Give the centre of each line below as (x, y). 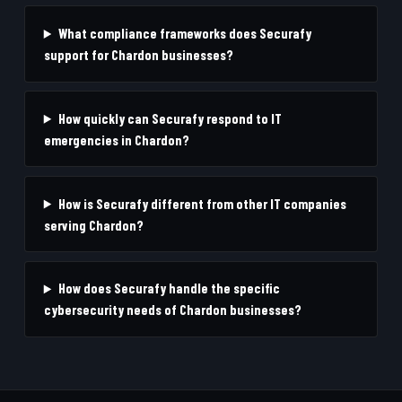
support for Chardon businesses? (138, 55)
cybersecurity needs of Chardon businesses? (172, 310)
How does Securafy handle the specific (169, 288)
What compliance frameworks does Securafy (184, 34)
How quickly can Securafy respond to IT (170, 118)
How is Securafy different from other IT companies (202, 203)
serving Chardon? (93, 225)
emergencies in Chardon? (116, 140)
